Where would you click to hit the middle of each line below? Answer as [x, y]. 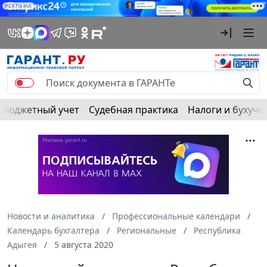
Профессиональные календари [176, 216]
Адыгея [22, 245]
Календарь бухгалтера [53, 231]
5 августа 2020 [83, 245]
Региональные [147, 231]
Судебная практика [133, 110]
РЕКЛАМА [18, 6]
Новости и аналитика [51, 216]
